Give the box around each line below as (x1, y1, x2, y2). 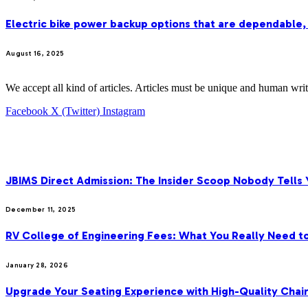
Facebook (5, 104, 48, 117)
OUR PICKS (5, 137, 70, 153)
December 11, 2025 (5, 206, 76, 214)
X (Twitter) (51, 104, 100, 117)
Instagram (102, 104, 145, 117)
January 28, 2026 (5, 261, 68, 269)
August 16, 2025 (5, 49, 65, 58)
